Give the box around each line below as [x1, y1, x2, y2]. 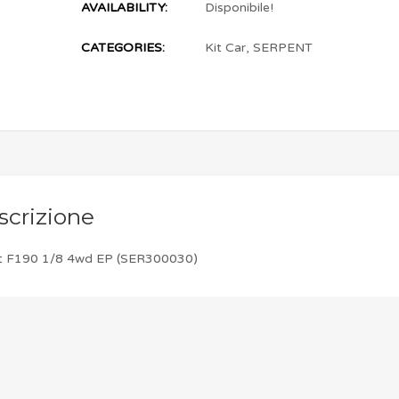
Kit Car [205, 40, 247, 56]
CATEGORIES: [81, 40, 166, 56]
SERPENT [253, 40, 313, 56]
